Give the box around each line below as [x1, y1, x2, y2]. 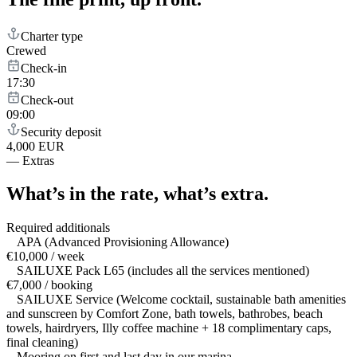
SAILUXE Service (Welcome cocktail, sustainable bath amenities [17, 292, 346, 307]
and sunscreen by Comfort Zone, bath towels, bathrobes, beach [6, 307, 323, 321]
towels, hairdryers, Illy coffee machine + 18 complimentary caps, [6, 321, 331, 335]
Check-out [21, 92, 73, 107]
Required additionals [6, 221, 110, 235]
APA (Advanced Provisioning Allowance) [17, 235, 229, 249]
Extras [22, 153, 54, 167]
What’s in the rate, [6, 183, 159, 205]
